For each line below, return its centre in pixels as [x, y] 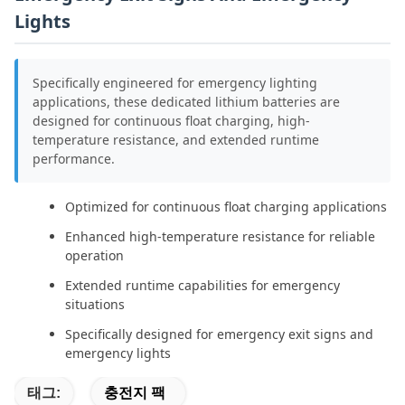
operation [94, 255]
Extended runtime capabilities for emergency [202, 285]
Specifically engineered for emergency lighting [175, 83]
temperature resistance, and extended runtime [176, 140]
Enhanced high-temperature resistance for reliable [220, 236]
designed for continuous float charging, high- [171, 121]
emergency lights [118, 353]
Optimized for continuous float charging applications [226, 207]
